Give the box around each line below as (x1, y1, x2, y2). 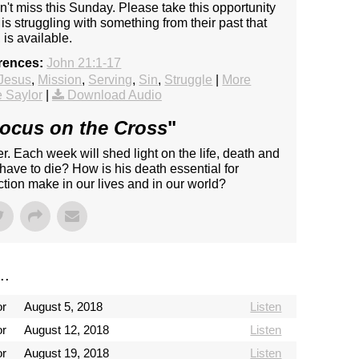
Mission (38, 73, 83, 87)
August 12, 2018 (23, 323, 109, 337)
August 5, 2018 (23, 300, 103, 314)
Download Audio (67, 88, 162, 103)
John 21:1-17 (46, 56, 122, 71)
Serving (88, 73, 133, 87)
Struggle (164, 73, 213, 87)
